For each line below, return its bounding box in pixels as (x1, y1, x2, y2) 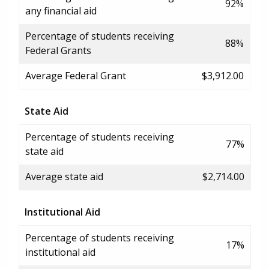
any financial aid (25, 4, 97, 17)
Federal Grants (25, 43, 91, 57)
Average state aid (25, 169, 103, 183)
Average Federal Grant (25, 68, 126, 82)
